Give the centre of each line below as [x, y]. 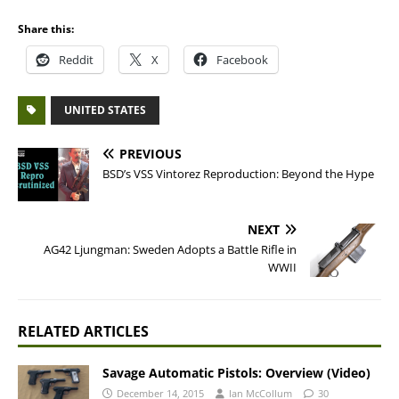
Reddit [76, 60]
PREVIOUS [151, 154]
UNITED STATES [105, 110]
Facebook [242, 60]
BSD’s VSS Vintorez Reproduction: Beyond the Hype [238, 174]
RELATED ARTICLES [83, 331]
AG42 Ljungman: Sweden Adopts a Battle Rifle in [170, 249]
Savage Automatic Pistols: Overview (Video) [236, 373]
